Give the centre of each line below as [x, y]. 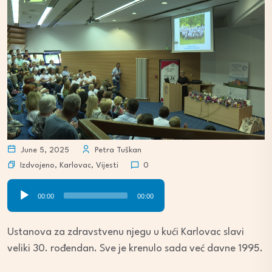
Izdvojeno [37, 165]
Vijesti [107, 165]
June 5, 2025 [44, 151]
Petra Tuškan [117, 151]
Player [21, 203]
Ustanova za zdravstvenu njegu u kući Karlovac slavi [126, 233]
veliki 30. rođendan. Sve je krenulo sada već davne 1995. [135, 249]
